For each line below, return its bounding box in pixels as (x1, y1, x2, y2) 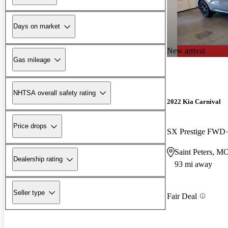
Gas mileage (13, 55, 50, 64)
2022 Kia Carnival (167, 98, 221, 106)
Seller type (13, 188, 45, 196)
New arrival (167, 46, 205, 55)
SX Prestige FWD (167, 127, 225, 136)
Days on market (13, 22, 60, 31)
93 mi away (175, 160, 212, 169)
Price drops (13, 122, 47, 130)
